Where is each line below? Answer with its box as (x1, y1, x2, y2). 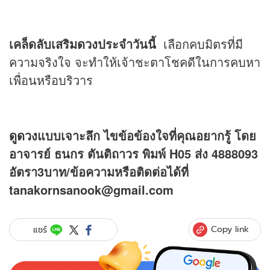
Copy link (211, 223, 249, 236)
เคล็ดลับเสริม (9, 35, 77, 53)
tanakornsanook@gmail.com (9, 181, 174, 199)
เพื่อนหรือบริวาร (9, 71, 93, 89)
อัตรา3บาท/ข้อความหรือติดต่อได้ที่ (9, 163, 189, 181)
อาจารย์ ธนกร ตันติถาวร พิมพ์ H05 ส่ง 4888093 (9, 145, 258, 163)
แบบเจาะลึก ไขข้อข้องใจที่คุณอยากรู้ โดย (37, 127, 256, 145)
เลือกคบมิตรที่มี (156, 35, 243, 53)
